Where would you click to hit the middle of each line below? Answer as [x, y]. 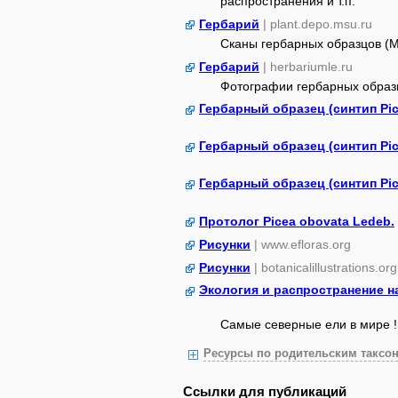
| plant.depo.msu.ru [318, 24]
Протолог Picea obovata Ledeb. [297, 221]
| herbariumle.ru [308, 67]
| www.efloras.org [302, 244]
